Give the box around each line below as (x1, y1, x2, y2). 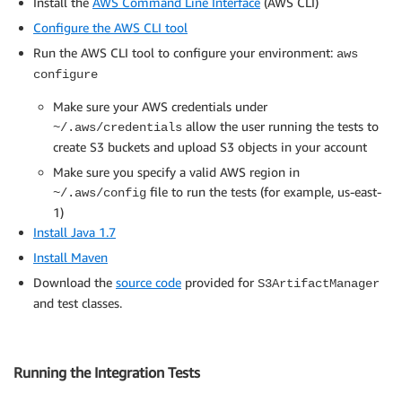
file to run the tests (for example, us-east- (146, 184, 381, 200)
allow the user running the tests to (182, 118, 379, 135)
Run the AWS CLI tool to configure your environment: (33, 45, 336, 61)
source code (116, 275, 181, 291)
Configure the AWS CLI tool (33, 20, 188, 36)
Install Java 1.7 (33, 224, 116, 240)
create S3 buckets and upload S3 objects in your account (53, 139, 367, 155)
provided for (181, 275, 258, 291)
